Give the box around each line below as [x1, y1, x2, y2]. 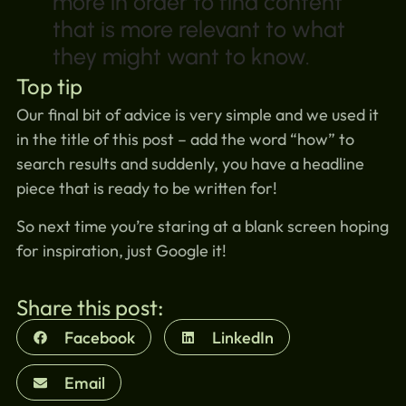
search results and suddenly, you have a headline [15, 153, 364, 175]
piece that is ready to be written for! [15, 178, 277, 199]
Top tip [15, 72, 82, 101]
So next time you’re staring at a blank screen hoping [15, 215, 389, 237]
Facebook [63, 326, 135, 348]
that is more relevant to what [52, 15, 345, 43]
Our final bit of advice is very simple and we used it [15, 104, 379, 126]
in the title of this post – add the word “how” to [15, 129, 354, 150]
